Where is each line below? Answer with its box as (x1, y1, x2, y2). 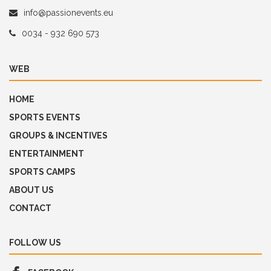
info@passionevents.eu (24, 8, 113, 18)
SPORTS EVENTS (9, 113, 80, 123)
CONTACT (9, 203, 51, 214)
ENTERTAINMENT (9, 149, 84, 159)
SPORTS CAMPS (9, 167, 76, 177)
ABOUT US (9, 185, 54, 195)
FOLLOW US (9, 238, 61, 248)
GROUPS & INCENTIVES (9, 131, 108, 141)
